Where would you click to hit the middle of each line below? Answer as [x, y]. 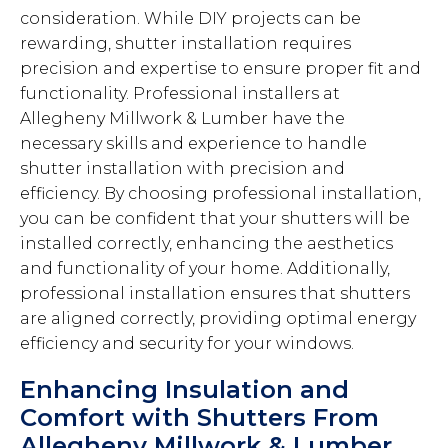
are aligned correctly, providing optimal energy [218, 319]
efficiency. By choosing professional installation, [220, 194]
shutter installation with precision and [182, 169]
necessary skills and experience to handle [193, 144]
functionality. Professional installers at [180, 94]
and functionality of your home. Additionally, [205, 269]
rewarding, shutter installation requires [185, 44]
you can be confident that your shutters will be [215, 219]
